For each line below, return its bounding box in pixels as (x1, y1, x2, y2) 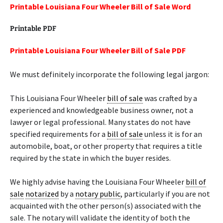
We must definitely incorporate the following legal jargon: (10, 69, 209, 79)
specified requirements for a (10, 129, 107, 139)
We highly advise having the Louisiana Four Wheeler (10, 177, 186, 187)
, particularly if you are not (120, 189, 210, 199)
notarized (25, 189, 59, 199)
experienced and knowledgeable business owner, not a (10, 105, 193, 115)
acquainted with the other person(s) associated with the (10, 201, 201, 211)
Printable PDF (10, 24, 56, 33)
